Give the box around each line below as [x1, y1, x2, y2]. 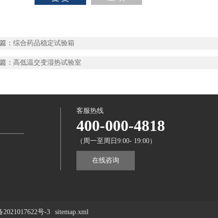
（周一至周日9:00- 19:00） [76, 137, 156, 145]
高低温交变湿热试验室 [13, 58, 81, 66]
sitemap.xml [54, 208, 89, 216]
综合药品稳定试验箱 [13, 39, 74, 47]
